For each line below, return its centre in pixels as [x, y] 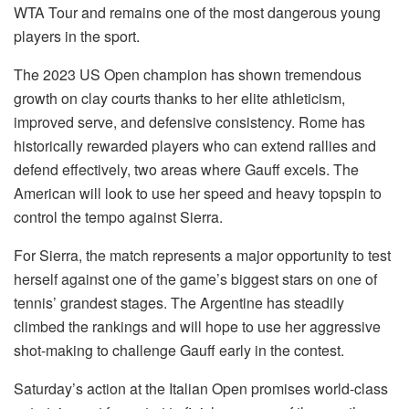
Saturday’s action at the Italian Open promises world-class [201, 389]
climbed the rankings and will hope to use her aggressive [197, 327]
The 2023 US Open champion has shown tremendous [188, 75]
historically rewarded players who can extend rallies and [195, 146]
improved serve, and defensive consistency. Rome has [189, 122]
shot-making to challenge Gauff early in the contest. [179, 351]
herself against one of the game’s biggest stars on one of [195, 279]
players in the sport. [77, 37]
